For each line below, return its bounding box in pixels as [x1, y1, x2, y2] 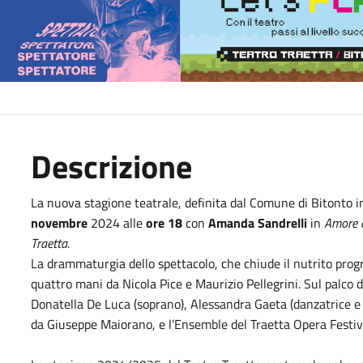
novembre [31, 213, 88, 233]
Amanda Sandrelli [208, 213, 308, 233]
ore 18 [146, 213, 183, 233]
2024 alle [88, 213, 147, 233]
